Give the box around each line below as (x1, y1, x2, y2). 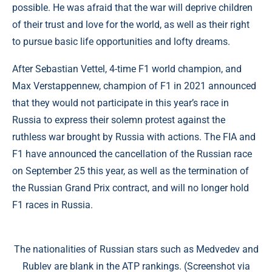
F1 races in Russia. (12, 199, 93, 211)
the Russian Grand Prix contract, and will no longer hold (12, 182, 249, 194)
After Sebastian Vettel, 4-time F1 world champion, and (12, 63, 242, 75)
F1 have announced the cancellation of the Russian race (12, 148, 252, 160)
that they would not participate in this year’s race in (12, 97, 229, 109)
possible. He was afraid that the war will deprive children (12, 2, 253, 13)
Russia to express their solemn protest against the (12, 114, 225, 126)
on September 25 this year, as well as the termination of (12, 165, 249, 177)
